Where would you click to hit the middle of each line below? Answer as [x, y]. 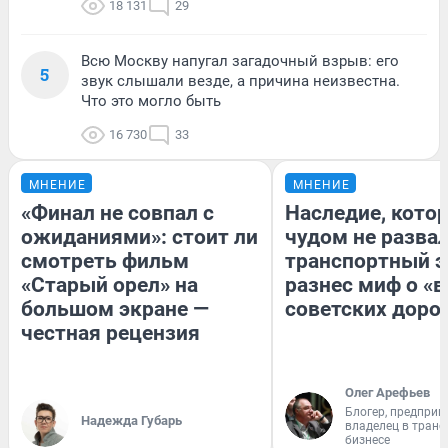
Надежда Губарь [131, 420]
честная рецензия [110, 332]
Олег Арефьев [387, 392]
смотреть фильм [105, 260]
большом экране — [115, 308]
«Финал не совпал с [117, 212]
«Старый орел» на [109, 284]
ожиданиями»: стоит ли [139, 236]
